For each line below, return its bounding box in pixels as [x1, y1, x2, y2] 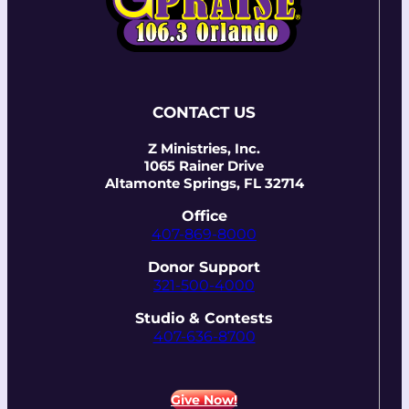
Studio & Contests [135, 309, 273, 327]
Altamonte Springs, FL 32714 [104, 174, 304, 192]
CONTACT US [152, 102, 256, 121]
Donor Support [148, 257, 260, 276]
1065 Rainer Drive [144, 157, 264, 174]
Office [181, 206, 227, 225]
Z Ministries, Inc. [148, 140, 260, 157]
